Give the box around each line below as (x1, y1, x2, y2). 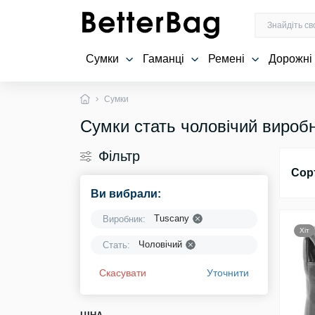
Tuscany (154, 213, 189, 224)
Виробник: (103, 213, 146, 224)
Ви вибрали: (91, 187, 161, 200)
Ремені (208, 52, 247, 65)
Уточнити (207, 266, 249, 278)
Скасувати (99, 266, 146, 278)
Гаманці (143, 52, 187, 65)
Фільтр (98, 148, 140, 164)
